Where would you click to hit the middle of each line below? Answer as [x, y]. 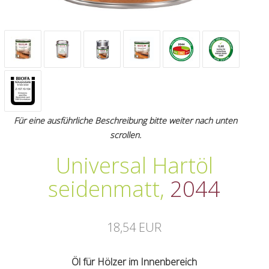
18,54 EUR [134, 228]
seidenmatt [104, 189]
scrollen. [125, 135]
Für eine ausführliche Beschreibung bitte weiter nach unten [125, 121]
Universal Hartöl [134, 166]
